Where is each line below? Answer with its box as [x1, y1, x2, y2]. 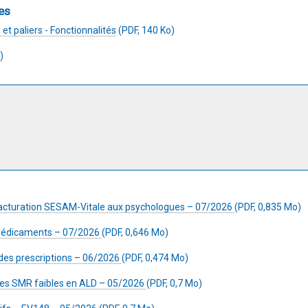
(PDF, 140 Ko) [116, 25, 175, 36]
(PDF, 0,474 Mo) [122, 252, 188, 263]
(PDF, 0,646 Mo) [102, 227, 168, 238]
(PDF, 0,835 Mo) [234, 201, 301, 212]
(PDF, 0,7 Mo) [146, 278, 202, 289]
